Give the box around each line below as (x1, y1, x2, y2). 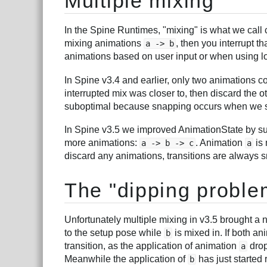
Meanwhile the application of (64, 253, 188, 264)
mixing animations (64, 38, 144, 49)
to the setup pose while (64, 227, 164, 238)
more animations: (64, 138, 139, 148)
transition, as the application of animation (64, 240, 239, 251)
